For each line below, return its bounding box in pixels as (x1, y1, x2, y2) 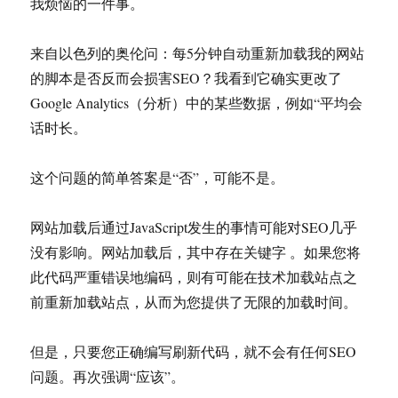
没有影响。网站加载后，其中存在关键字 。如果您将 (30, 243, 362, 261)
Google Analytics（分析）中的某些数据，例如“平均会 (30, 93, 363, 112)
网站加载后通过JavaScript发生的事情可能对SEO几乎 (30, 218, 358, 236)
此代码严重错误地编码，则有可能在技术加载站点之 (30, 267, 358, 286)
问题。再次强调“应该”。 (30, 367, 186, 386)
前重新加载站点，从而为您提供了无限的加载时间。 (30, 292, 358, 311)
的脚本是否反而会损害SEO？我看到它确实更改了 (30, 68, 343, 87)
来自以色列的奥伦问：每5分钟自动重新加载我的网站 (30, 44, 365, 62)
